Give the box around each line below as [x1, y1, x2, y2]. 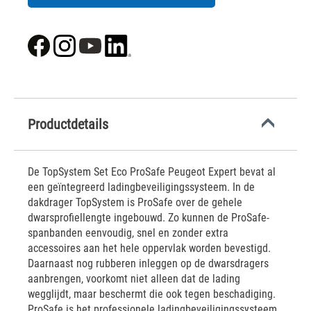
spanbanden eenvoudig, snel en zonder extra [28, 226, 228, 239]
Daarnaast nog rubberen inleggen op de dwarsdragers [28, 257, 269, 270]
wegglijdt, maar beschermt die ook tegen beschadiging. [28, 287, 276, 301]
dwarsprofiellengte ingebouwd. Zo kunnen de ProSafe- [28, 211, 269, 224]
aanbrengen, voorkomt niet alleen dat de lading [28, 272, 240, 285]
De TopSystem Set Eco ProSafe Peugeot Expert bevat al [28, 165, 276, 178]
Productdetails [28, 116, 108, 133]
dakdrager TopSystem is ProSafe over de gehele [28, 196, 242, 209]
